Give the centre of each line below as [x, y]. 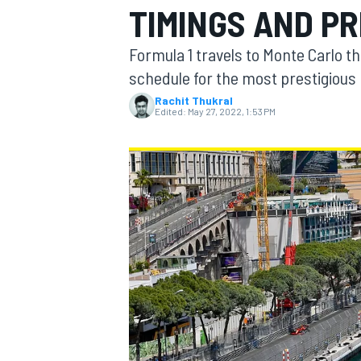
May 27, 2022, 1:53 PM [232, 111]
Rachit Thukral [194, 100]
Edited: [170, 111]
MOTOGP [148, 109]
